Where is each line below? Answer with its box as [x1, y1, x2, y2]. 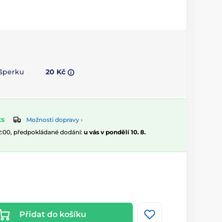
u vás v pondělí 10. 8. [84, 128, 146, 136]
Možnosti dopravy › [26, 116, 83, 124]
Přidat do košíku [19, 210, 86, 220]
